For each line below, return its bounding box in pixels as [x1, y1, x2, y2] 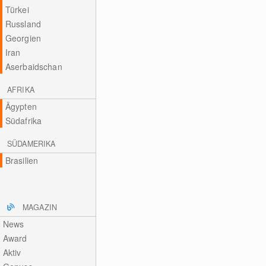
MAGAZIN [23, 202, 57, 213]
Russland [5, 18, 41, 30]
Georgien [5, 32, 41, 44]
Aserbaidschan [5, 61, 62, 72]
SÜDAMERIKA [7, 138, 56, 149]
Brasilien [5, 154, 39, 166]
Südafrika [5, 115, 42, 126]
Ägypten [5, 100, 37, 112]
